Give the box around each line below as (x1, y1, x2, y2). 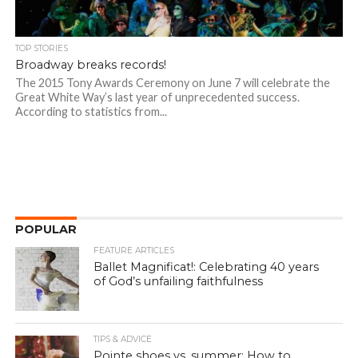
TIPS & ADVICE (93, 334, 153, 345)
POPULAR (14, 222, 77, 237)
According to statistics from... (14, 105, 167, 119)
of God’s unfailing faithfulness (93, 274, 264, 289)
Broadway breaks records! (14, 58, 166, 73)
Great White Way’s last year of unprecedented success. (14, 90, 300, 105)
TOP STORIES (14, 43, 68, 54)
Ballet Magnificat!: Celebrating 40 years (93, 260, 320, 275)
